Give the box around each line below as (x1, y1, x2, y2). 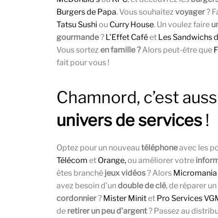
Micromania (173, 168, 217, 178)
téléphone (141, 143, 178, 153)
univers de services (56, 110, 202, 130)
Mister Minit (103, 194, 146, 203)
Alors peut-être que (141, 45, 214, 55)
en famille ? (99, 45, 141, 55)
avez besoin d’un (56, 181, 118, 191)
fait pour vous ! (56, 58, 109, 68)
